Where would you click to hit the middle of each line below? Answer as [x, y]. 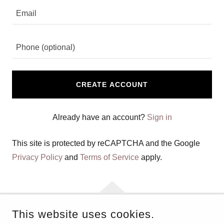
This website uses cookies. [83, 214]
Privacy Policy [37, 157]
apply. [150, 157]
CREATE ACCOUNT [112, 84]
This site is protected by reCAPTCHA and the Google [106, 143]
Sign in [159, 117]
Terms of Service [109, 157]
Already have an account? [98, 117]
